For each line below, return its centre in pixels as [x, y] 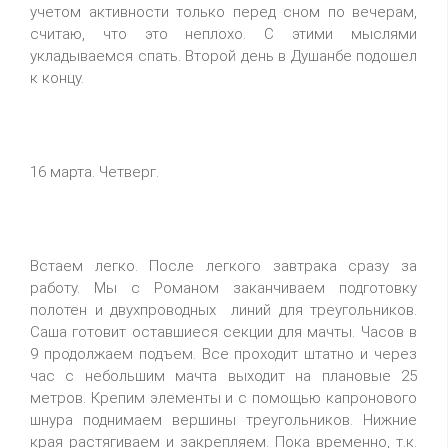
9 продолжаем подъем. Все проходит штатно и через [223, 354]
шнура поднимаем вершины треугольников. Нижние [223, 420]
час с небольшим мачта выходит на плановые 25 [223, 376]
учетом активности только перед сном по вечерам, [223, 12]
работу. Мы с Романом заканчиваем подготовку [223, 288]
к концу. [57, 78]
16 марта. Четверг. [94, 172]
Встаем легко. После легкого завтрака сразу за [223, 266]
